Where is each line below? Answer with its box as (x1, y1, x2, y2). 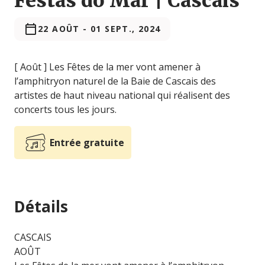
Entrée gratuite (50, 136, 124, 150)
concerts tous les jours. (14, 103, 117, 117)
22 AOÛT (38, 23, 80, 35)
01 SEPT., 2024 (91, 23, 161, 35)
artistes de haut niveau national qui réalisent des (14, 89, 230, 102)
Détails (14, 196, 68, 218)
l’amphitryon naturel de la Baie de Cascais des (14, 75, 216, 88)
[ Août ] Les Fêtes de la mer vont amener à (14, 60, 201, 74)
